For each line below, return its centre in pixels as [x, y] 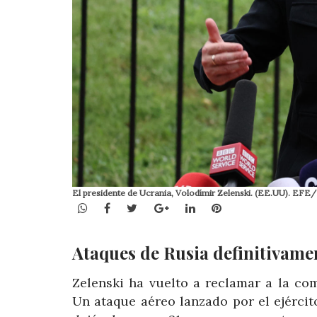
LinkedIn [218, 207]
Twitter [158, 207]
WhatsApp [115, 207]
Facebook [136, 207]
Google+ [191, 207]
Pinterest [246, 207]
